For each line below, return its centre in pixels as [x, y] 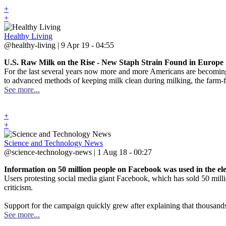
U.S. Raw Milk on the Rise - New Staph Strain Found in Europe [114, 62]
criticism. [18, 187]
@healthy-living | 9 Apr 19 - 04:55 [59, 45]
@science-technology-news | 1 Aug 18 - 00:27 [78, 152]
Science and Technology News [53, 143]
